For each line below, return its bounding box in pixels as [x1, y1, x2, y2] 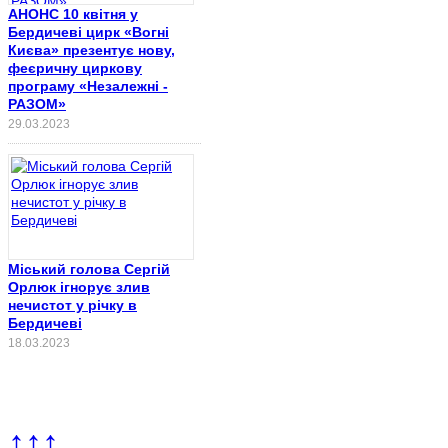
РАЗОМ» [8, 95, 66, 112]
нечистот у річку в [8, 296, 137, 313]
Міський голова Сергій [8, 260, 170, 277]
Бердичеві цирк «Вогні [8, 23, 169, 40]
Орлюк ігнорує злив [8, 278, 150, 295]
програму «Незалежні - [8, 77, 168, 94]
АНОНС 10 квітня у [8, 5, 138, 22]
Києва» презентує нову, [8, 41, 175, 58]
